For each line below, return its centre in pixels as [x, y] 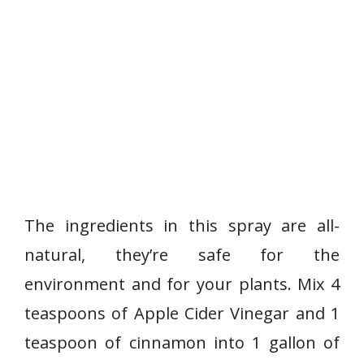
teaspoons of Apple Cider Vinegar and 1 [182, 313]
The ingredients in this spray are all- [182, 225]
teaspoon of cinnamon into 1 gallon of [182, 342]
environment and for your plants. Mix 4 [182, 284]
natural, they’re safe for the [182, 255]
